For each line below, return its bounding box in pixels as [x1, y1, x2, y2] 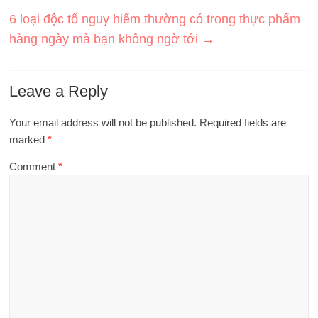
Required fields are [199, 116, 287, 128]
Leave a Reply [9, 82, 109, 100]
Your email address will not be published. [9, 116, 197, 128]
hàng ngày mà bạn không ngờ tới [9, 31, 202, 46]
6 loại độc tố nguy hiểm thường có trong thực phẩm [9, 11, 301, 26]
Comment [9, 160, 59, 172]
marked [9, 133, 48, 146]
